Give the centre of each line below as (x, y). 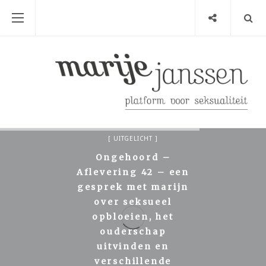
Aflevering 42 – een (133, 172)
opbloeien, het (133, 216)
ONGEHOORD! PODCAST (133, 119)
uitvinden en (133, 246)
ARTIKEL (133, 100)
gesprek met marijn (133, 187)
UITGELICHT (133, 138)
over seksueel (133, 202)
